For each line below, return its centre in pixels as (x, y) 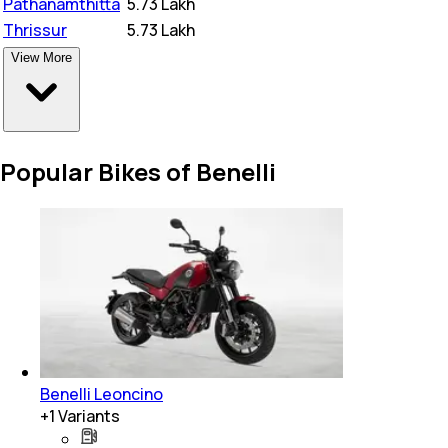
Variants (87, 415)
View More (41, 57)
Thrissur (35, 29)
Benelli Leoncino (101, 393)
